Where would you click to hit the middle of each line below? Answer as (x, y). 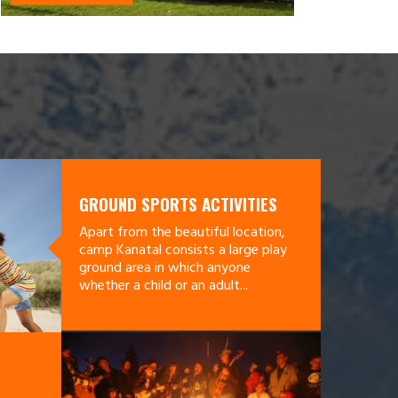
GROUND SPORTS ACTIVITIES (178, 203)
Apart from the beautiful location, (182, 233)
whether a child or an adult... (163, 286)
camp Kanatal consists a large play (183, 251)
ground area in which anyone (164, 268)
